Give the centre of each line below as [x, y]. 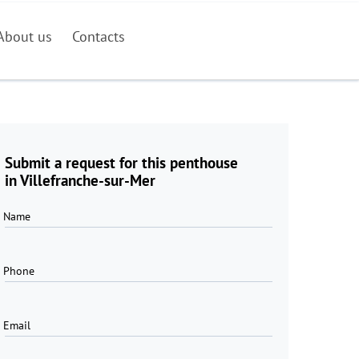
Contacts [99, 36]
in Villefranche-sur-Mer [80, 180]
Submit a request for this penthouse [121, 163]
